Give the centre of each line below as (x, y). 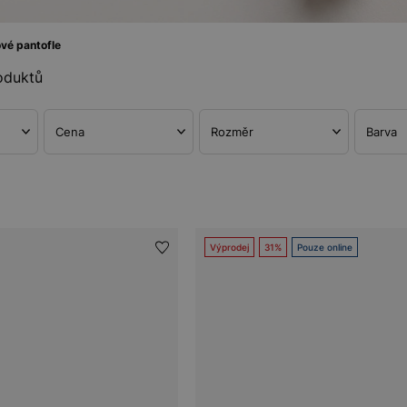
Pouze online (325, 247)
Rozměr (232, 132)
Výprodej (230, 247)
